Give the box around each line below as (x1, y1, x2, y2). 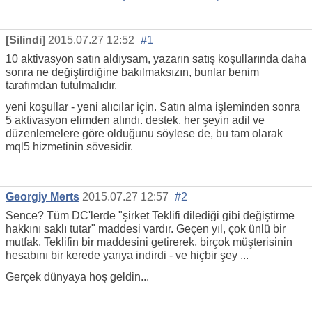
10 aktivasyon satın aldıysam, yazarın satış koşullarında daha (6, 52, 306, 65)
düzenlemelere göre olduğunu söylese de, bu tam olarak (6, 127, 283, 139)
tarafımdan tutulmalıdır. (6, 79, 117, 91)
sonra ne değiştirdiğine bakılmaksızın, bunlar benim (6, 65, 259, 78)
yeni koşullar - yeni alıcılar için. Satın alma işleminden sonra (6, 100, 300, 113)
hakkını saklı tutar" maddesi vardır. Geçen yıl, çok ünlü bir (6, 222, 286, 235)
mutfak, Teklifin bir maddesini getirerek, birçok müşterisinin (6, 235, 292, 248)
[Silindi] (6, 33, 45, 46)
